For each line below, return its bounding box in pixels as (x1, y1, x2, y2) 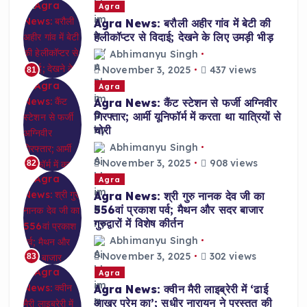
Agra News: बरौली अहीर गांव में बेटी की (93, 16, 271, 30)
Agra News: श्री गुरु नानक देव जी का (93, 189, 265, 204)
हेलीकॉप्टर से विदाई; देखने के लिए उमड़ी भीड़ (93, 30, 273, 44)
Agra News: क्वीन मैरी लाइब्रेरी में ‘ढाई (93, 282, 268, 297)
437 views (206, 63, 256, 76)
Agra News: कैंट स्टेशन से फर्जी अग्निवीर (93, 96, 278, 110)
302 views (206, 249, 256, 262)
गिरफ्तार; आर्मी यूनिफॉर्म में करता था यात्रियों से (93, 110, 282, 124)
